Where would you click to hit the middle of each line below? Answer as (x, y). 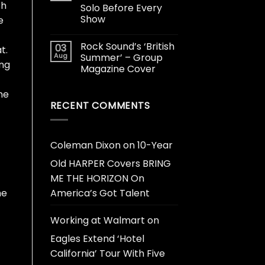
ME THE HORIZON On (97, 179)
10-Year (155, 146)
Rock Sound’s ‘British (127, 46)
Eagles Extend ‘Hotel (97, 239)
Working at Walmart (97, 221)
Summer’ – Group (121, 57)
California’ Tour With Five (107, 254)
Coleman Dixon (85, 146)
